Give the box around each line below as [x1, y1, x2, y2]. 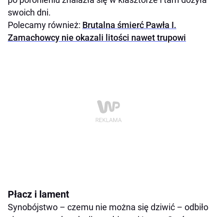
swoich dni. [8, 7, 51, 18]
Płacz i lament [8, 188, 69, 201]
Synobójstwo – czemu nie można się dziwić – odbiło [8, 202, 208, 213]
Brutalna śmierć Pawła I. [82, 20, 176, 31]
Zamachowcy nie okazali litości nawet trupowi [8, 32, 186, 43]
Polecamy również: [8, 20, 82, 31]
